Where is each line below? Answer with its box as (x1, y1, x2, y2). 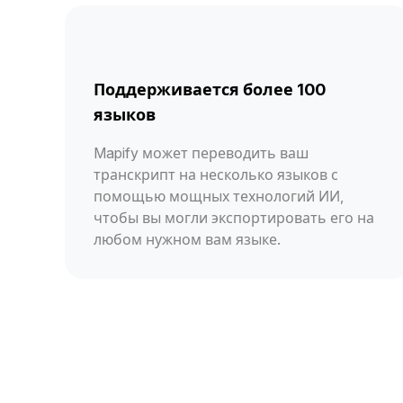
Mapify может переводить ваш (94, 143, 309, 162)
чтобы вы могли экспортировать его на (94, 208, 374, 227)
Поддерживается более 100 (94, 79, 326, 99)
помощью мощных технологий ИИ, (94, 186, 344, 205)
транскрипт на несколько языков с (94, 165, 338, 184)
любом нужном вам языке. (94, 229, 281, 248)
